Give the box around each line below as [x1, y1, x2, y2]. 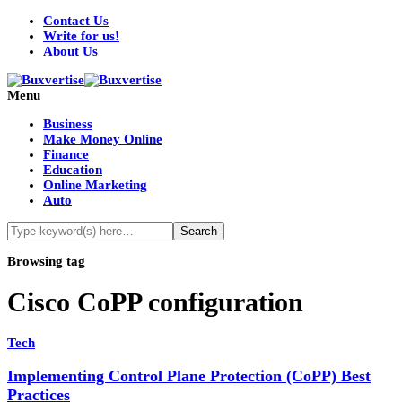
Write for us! [43, 29, 119, 43]
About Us [43, 44, 98, 58]
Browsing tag [7, 254, 85, 268]
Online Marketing [43, 178, 147, 192]
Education [43, 162, 102, 177]
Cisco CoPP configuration [7, 287, 303, 318]
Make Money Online [43, 132, 162, 146]
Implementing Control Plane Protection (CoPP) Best [7, 366, 371, 385]
